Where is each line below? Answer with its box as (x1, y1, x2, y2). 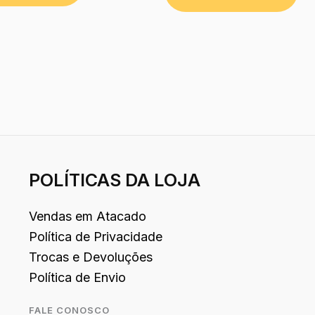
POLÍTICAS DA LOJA (28, 169, 200, 191)
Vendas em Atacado (28, 208, 146, 224)
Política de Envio (28, 269, 126, 285)
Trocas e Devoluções (28, 249, 153, 264)
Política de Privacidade (28, 229, 162, 244)
